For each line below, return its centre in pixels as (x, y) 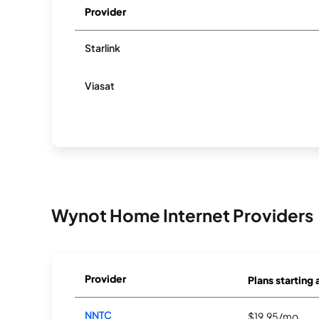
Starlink (103, 48)
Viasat (100, 85)
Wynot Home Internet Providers (182, 215)
